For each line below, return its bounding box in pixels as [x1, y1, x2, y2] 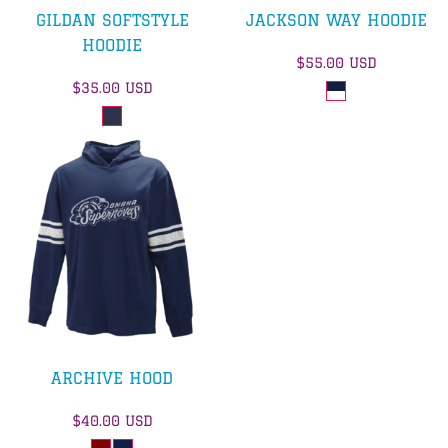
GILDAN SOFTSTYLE [35, 10, 189, 29]
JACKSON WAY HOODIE [245, 10, 427, 29]
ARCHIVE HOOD [51, 368, 173, 387]
